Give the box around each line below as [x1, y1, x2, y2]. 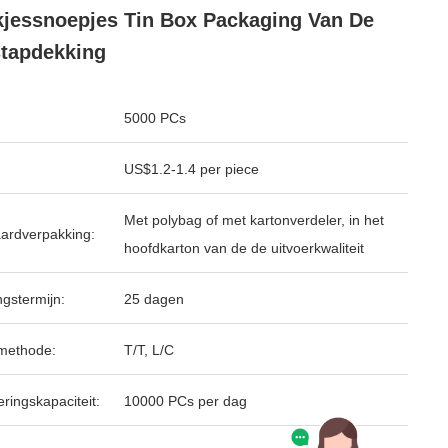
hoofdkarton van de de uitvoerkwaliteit [124, 240, 364, 256]
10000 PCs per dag [124, 393, 247, 409]
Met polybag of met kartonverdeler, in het [124, 212, 384, 228]
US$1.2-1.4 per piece [124, 161, 259, 177]
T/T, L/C [124, 342, 174, 358]
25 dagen [124, 291, 184, 307]
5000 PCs [124, 110, 186, 126]
